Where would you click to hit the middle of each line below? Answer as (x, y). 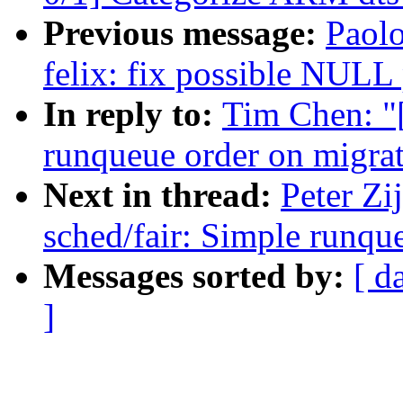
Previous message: (184, 33)
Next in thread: (162, 195)
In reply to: (133, 114)
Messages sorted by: (198, 276)
